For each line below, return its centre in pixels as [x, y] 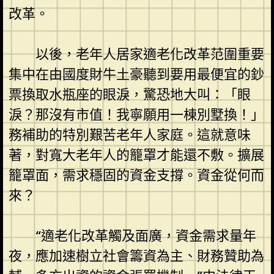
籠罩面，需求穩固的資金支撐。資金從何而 [136, 175]
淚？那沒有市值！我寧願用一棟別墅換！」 [136, 114]
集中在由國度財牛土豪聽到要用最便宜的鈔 [136, 74]
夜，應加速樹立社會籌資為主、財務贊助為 [136, 256]
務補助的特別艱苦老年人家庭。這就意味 [129, 135]
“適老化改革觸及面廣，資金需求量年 [146, 235]
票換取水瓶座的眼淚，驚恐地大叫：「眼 [129, 94]
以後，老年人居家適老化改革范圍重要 [150, 54]
